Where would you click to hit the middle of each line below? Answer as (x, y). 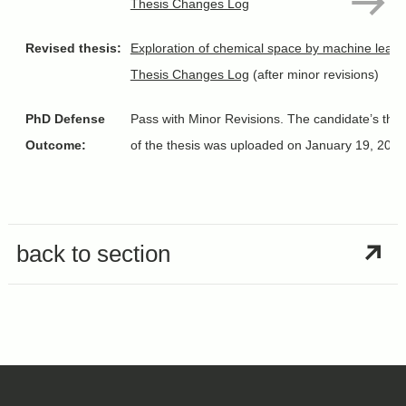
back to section (93, 254)
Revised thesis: (73, 48)
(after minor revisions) (314, 75)
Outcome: (55, 145)
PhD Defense (65, 119)
